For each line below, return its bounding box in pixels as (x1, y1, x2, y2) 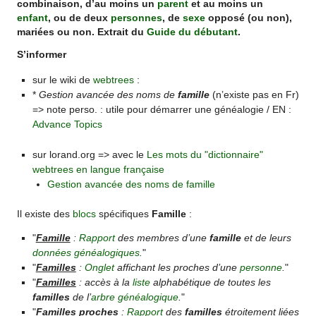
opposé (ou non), (205, 12, 293, 23)
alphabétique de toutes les (150, 276, 271, 288)
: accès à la (75, 276, 133, 288)
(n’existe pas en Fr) (209, 89, 299, 101)
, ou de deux (48, 12, 111, 23)
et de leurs (241, 232, 291, 244)
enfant (17, 12, 49, 23)
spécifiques (96, 208, 152, 219)
